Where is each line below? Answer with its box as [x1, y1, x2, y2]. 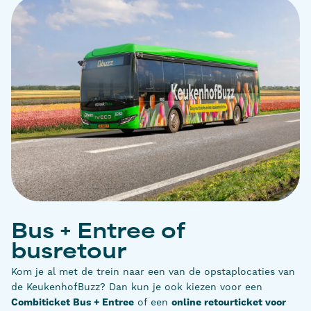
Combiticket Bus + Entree [11, 296, 134, 310]
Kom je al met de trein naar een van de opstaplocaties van [11, 266, 295, 278]
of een [134, 296, 171, 308]
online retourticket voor [171, 296, 286, 310]
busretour [11, 244, 126, 264]
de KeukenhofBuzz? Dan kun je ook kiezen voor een [11, 281, 262, 293]
